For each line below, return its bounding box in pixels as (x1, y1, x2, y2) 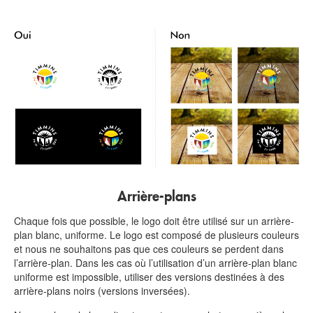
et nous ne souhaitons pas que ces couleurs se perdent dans (14, 242, 284, 256)
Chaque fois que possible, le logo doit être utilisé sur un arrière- (14, 214, 294, 228)
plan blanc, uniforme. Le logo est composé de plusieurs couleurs (14, 228, 299, 242)
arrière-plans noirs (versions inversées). (14, 284, 190, 298)
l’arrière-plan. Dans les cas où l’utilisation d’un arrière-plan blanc (14, 256, 297, 270)
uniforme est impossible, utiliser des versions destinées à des (14, 270, 284, 284)
